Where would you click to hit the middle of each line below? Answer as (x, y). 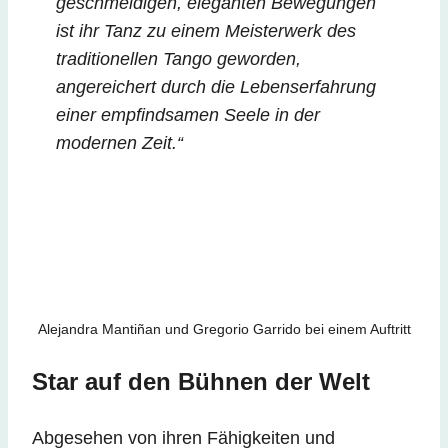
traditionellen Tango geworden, (178, 59)
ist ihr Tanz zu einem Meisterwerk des (206, 31)
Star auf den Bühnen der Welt (201, 382)
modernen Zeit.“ (119, 143)
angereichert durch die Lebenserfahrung (216, 87)
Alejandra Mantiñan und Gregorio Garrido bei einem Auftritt (224, 329)
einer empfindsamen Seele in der (188, 115)
